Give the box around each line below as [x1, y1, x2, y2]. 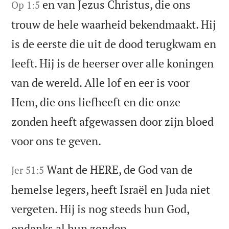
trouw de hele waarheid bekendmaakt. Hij [11, 17, 216, 32]
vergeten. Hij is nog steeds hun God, [11, 201, 190, 217]
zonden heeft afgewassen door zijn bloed [11, 114, 214, 129]
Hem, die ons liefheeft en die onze [11, 95, 181, 110]
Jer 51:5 [11, 164, 44, 177]
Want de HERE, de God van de [47, 162, 193, 177]
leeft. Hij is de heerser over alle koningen [11, 56, 214, 71]
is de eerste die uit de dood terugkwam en [11, 36, 217, 52]
